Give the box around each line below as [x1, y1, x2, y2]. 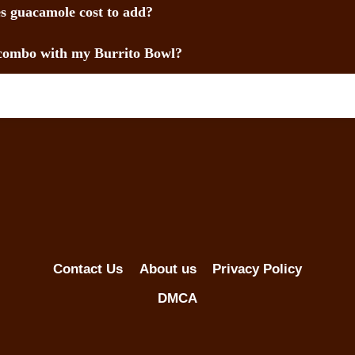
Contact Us [53, 261, 124, 277]
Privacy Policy [212, 261, 302, 277]
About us [139, 261, 197, 277]
